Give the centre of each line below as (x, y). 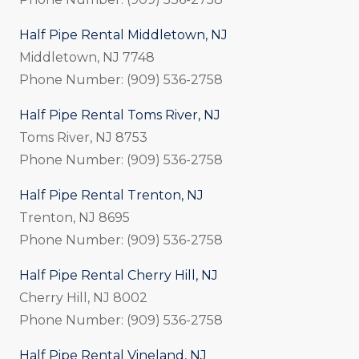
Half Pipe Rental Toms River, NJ (120, 115)
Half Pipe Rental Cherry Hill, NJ (119, 275)
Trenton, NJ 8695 (75, 217)
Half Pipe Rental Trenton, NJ (111, 195)
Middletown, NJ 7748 (87, 57)
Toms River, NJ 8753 (83, 137)
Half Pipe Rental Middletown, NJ (123, 34)
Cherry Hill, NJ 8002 (83, 297)
